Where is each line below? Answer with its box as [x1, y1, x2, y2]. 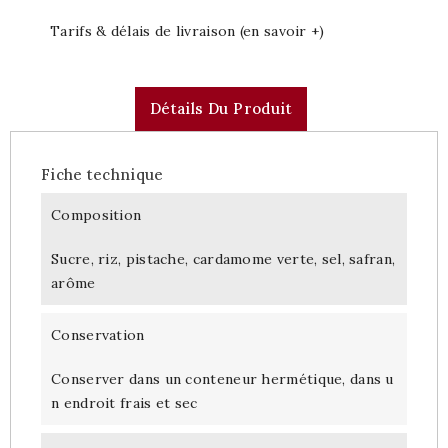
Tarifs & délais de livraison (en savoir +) [50, 21, 325, 40]
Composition [51, 205, 142, 224]
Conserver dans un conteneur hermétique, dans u [51, 369, 394, 388]
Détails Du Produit [149, 98, 293, 118]
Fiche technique [41, 164, 164, 184]
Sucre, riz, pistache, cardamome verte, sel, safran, [51, 249, 396, 268]
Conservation [51, 325, 145, 344]
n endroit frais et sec [51, 393, 198, 412]
